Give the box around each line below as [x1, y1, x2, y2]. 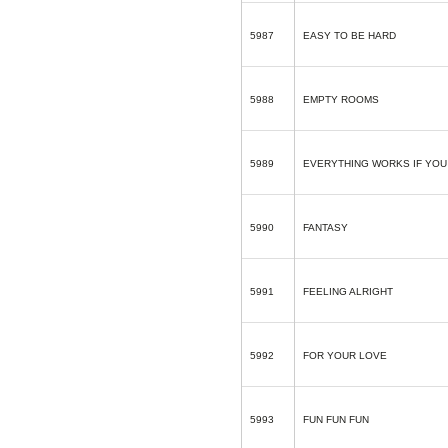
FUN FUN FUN [303, 414, 369, 425]
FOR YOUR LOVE [303, 350, 387, 361]
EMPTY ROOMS [303, 94, 379, 105]
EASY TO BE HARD [303, 30, 396, 41]
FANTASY [303, 222, 348, 233]
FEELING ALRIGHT [303, 286, 393, 297]
